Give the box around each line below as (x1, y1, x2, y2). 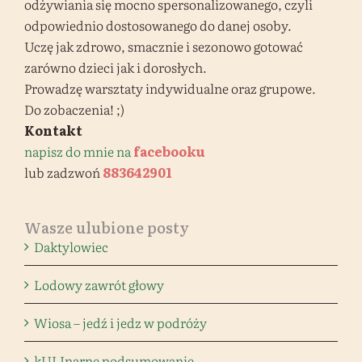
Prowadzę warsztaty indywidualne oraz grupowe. (24, 78, 316, 98)
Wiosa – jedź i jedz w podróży (34, 312, 207, 332)
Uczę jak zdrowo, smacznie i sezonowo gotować (24, 36, 303, 56)
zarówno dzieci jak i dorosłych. (24, 57, 207, 77)
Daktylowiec (34, 236, 108, 256)
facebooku (133, 141, 205, 161)
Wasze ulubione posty (24, 216, 189, 238)
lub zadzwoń (24, 162, 103, 182)
